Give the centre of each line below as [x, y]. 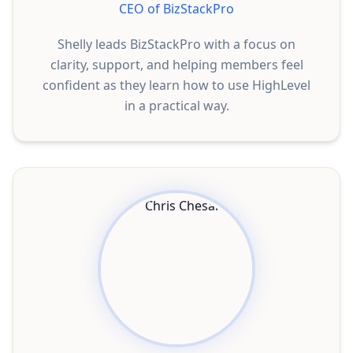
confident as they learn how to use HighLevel [176, 85]
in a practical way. [176, 106]
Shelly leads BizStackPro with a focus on [176, 44]
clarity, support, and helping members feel [176, 65]
